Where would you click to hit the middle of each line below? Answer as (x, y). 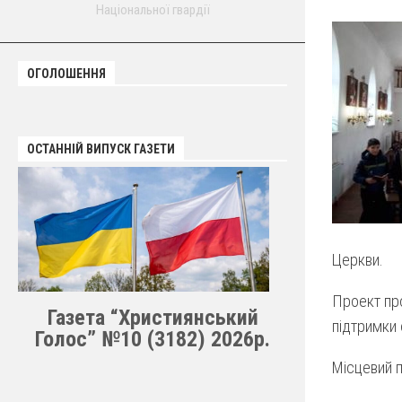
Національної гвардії (153, 10)
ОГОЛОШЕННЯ (66, 74)
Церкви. (358, 260)
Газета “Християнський (153, 317)
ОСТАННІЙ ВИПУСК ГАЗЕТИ (101, 149)
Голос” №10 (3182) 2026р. (153, 339)
